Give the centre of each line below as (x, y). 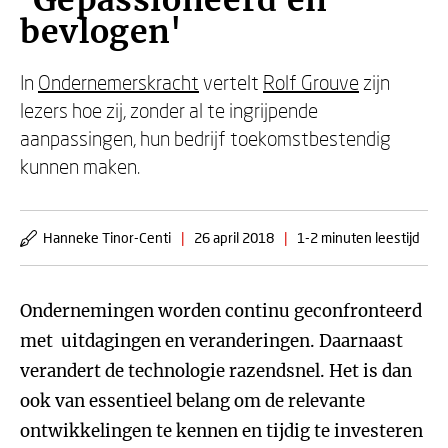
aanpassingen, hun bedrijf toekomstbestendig (205, 138)
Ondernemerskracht (118, 82)
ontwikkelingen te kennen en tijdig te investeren (221, 431)
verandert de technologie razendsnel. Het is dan (216, 371)
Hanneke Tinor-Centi (107, 237)
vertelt (231, 82)
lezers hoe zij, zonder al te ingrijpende (169, 110)
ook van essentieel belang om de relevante (192, 401)
